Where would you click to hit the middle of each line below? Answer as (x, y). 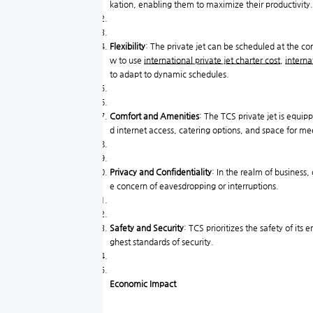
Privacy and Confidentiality (161, 172)
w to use (127, 60)
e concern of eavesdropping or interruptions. (194, 186)
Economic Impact (143, 284)
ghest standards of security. (162, 242)
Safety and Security (147, 228)
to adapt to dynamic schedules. (169, 74)
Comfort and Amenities (154, 116)
